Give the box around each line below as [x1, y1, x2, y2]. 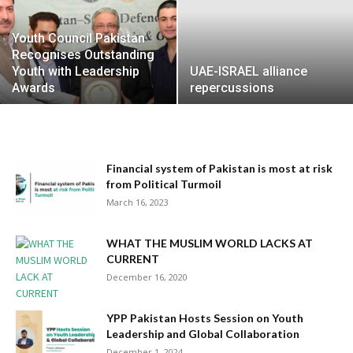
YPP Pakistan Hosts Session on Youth [106, 311, 303, 325]
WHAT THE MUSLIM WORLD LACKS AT [106, 236, 313, 250]
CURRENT [106, 252, 159, 266]
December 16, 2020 [106, 271, 188, 283]
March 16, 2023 [106, 196, 169, 208]
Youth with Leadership [12, 64, 139, 79]
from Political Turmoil [106, 177, 221, 191]
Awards [12, 80, 55, 95]
